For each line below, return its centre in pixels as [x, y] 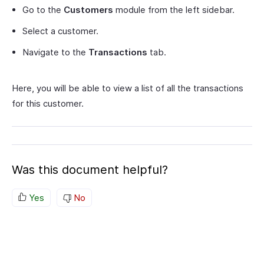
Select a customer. [60, 31]
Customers [88, 10]
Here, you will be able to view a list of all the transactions [128, 88]
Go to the [43, 10]
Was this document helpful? [90, 170]
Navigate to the [55, 52]
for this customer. [48, 103]
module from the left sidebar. [174, 10]
